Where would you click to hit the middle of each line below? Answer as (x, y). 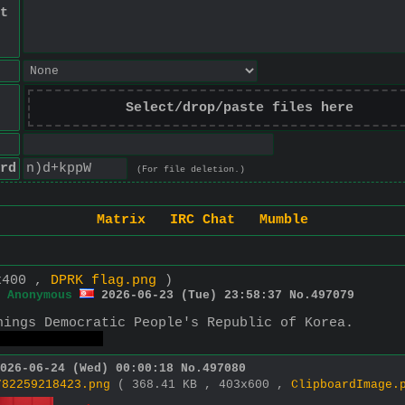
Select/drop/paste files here (239, 108)
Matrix (121, 221)
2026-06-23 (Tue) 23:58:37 (192, 295)
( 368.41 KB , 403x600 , (204, 384)
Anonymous (40, 295)
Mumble (284, 221)
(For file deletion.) (190, 170)
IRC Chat (202, 221)
